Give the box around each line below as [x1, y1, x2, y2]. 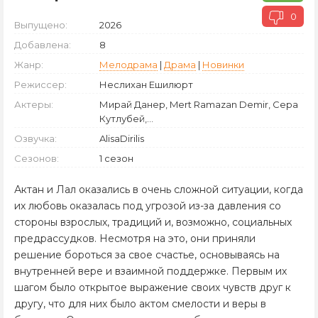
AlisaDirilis [99, 133, 144, 144]
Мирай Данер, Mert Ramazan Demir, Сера [99, 99, 298, 110]
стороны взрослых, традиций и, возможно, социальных [14, 216, 292, 229]
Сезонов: [14, 153, 59, 164]
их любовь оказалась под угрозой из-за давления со [14, 199, 281, 212]
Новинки [202, 59, 244, 70]
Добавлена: [14, 39, 71, 50]
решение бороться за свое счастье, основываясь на [14, 248, 280, 261]
